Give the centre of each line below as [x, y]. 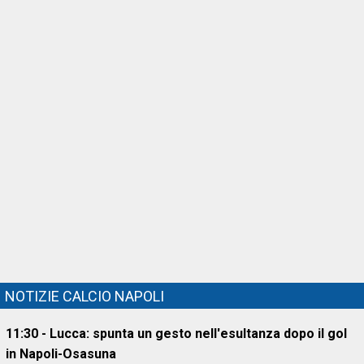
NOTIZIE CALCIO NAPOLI [84, 296]
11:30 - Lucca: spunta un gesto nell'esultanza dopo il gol [176, 334]
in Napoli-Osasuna [61, 354]
